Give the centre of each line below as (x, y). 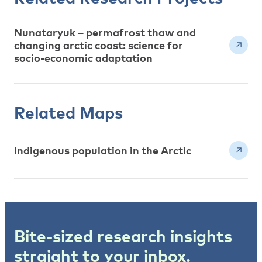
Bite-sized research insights (123, 235)
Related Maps (68, 112)
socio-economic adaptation (83, 58)
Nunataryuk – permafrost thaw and (105, 32)
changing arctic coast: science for (99, 45)
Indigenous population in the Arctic (103, 150)
